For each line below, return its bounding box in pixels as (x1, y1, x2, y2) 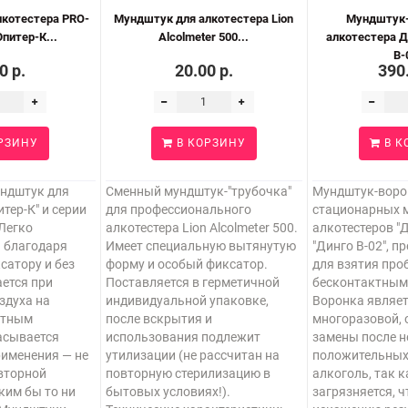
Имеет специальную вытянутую (105, 239, 296, 253)
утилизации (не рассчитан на (105, 348, 280, 362)
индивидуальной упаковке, (105, 293, 269, 308)
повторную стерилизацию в (105, 366, 270, 381)
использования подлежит (105, 330, 260, 344)
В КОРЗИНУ (172, 137, 246, 149)
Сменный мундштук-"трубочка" (105, 184, 291, 199)
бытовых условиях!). (105, 384, 230, 399)
